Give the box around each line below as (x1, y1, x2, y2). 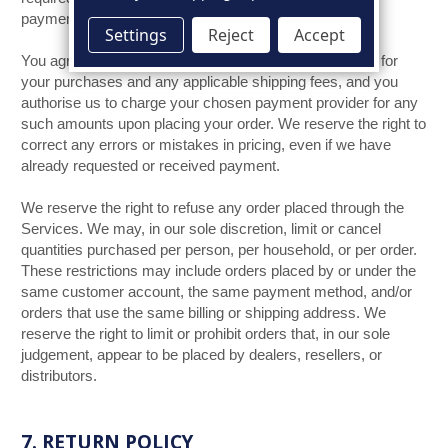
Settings (104, 24, 167, 46)
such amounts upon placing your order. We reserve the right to (21, 116, 426, 132)
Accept (293, 24, 345, 46)
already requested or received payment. (21, 158, 280, 174)
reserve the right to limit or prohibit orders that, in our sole (21, 326, 390, 342)
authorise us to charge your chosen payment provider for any (21, 95, 418, 111)
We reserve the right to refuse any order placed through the (21, 200, 404, 216)
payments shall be (21, 11, 144, 27)
